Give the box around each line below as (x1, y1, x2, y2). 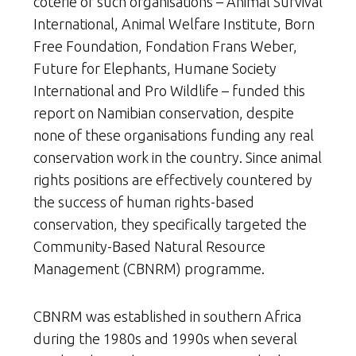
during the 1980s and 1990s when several (33, 331, 297, 347)
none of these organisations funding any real (33, 127, 314, 144)
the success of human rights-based (33, 194, 254, 211)
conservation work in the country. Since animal (33, 149, 322, 166)
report (33, 105, 75, 122)
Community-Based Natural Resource (33, 238, 265, 255)
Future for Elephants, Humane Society (33, 60, 277, 77)
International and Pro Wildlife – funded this (33, 83, 305, 99)
